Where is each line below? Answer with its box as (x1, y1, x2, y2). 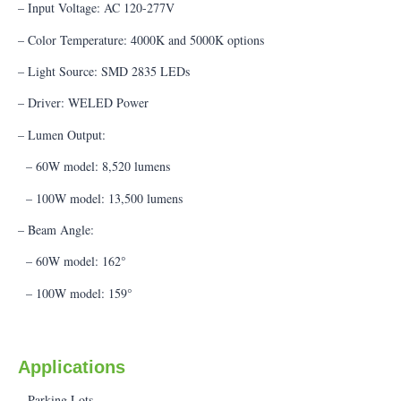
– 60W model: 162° (18, 252, 126, 270)
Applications (18, 357, 125, 378)
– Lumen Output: (18, 125, 106, 143)
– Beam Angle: (18, 220, 94, 238)
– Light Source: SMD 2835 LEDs (18, 62, 190, 80)
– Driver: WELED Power (18, 94, 149, 112)
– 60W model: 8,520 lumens (18, 158, 170, 175)
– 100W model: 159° (18, 284, 132, 302)
